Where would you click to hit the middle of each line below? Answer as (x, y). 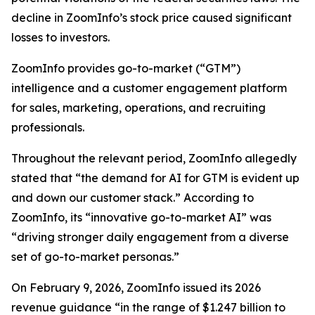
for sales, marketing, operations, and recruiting (139, 108)
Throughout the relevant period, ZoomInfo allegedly (154, 158)
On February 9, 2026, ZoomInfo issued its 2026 (136, 288)
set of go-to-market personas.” (95, 257)
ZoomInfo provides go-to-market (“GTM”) (126, 68)
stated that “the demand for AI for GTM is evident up (155, 178)
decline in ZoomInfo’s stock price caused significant (152, 18)
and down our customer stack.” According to (133, 198)
